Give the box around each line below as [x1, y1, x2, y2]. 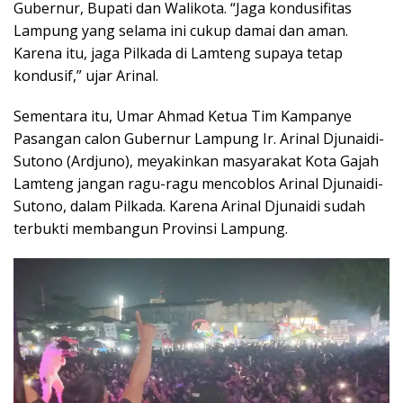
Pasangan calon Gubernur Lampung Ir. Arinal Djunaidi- [13, 128, 384, 148]
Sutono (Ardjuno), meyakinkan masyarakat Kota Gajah [13, 150, 379, 171]
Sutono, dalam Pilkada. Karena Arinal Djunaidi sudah [13, 195, 365, 216]
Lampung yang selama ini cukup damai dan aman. [13, 20, 348, 40]
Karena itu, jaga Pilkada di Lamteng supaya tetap [13, 42, 343, 63]
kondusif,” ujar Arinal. [13, 65, 158, 85]
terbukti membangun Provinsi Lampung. [13, 218, 288, 238]
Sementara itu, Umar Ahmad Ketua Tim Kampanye [13, 105, 352, 126]
